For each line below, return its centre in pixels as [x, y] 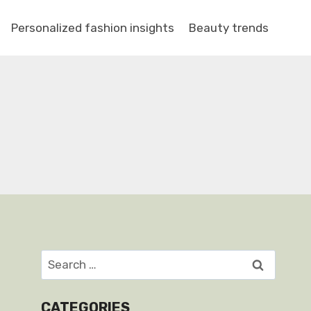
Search [60, 258]
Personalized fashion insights [93, 27]
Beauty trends [228, 27]
